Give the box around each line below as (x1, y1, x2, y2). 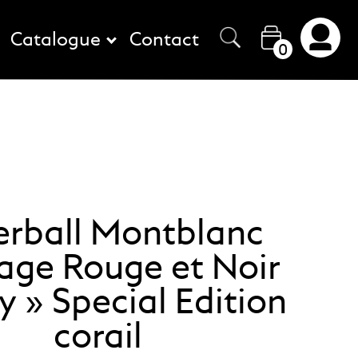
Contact (129, 30, 199, 50)
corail (54, 321, 143, 356)
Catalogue (10, 30, 110, 50)
